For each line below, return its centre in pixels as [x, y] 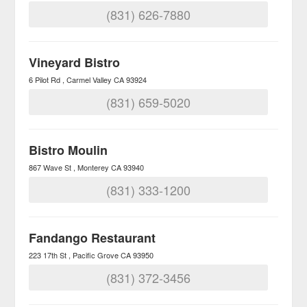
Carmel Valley [89, 79]
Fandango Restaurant [93, 238]
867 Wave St [50, 167]
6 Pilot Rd [45, 79]
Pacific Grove [96, 255]
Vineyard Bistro [75, 62]
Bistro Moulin [69, 150]
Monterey [94, 167]
